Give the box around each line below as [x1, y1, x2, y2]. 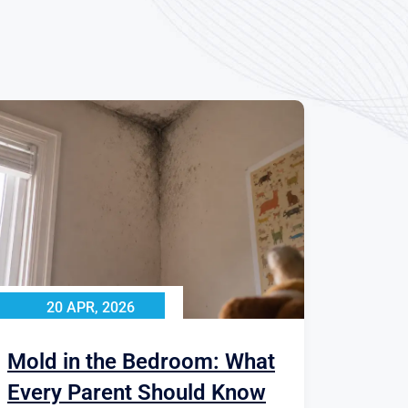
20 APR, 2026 [46, 299, 135, 317]
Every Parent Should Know [7, 380, 266, 406]
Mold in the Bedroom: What [7, 349, 275, 375]
